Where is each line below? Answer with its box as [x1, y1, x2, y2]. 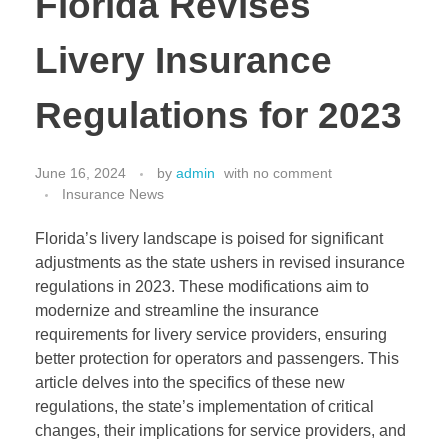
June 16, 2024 [35, 165, 126, 182]
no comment [253, 165, 332, 182]
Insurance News [62, 186, 164, 203]
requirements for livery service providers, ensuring [35, 326, 387, 344]
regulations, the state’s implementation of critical [35, 398, 374, 416]
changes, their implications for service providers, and [35, 422, 406, 440]
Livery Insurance [35, 39, 332, 81]
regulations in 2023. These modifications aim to [35, 278, 369, 296]
